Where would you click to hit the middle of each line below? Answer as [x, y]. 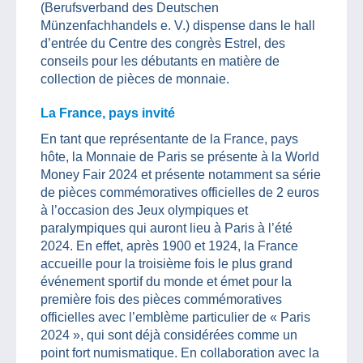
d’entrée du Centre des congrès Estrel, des [163, 43]
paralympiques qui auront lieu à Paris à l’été [167, 228]
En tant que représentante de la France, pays [169, 139]
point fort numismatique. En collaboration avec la [180, 352]
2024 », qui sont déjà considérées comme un [169, 335]
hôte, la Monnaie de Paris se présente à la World [180, 156]
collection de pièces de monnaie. [135, 79]
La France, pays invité [108, 113]
